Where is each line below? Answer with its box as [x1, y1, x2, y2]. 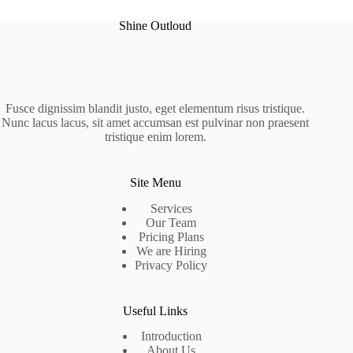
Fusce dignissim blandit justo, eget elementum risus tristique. [6, 101, 306, 115]
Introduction [140, 329, 202, 344]
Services [150, 201, 192, 215]
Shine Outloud [119, 19, 192, 33]
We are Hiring [136, 243, 206, 258]
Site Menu [129, 175, 181, 189]
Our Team [146, 215, 197, 229]
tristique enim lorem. [104, 129, 206, 143]
